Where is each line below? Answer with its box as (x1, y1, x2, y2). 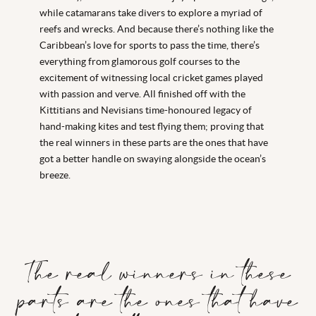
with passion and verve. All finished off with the (39, 87, 245, 99)
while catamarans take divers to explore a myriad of (39, 6, 262, 18)
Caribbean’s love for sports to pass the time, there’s (39, 39, 260, 51)
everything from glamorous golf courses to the (39, 55, 240, 67)
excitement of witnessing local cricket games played (39, 71, 263, 83)
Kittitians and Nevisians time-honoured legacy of (39, 104, 252, 116)
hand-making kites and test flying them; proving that (39, 120, 264, 132)
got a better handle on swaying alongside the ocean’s (39, 152, 266, 164)
